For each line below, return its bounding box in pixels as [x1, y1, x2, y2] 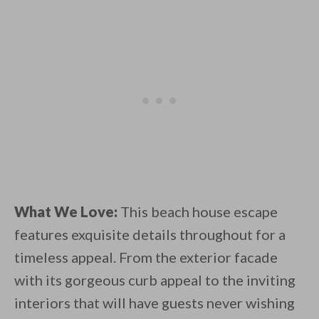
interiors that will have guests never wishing [14, 294, 295, 312]
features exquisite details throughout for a [14, 226, 286, 244]
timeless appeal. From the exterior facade [14, 249, 278, 266]
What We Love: [14, 203, 117, 221]
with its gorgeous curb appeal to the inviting [14, 271, 296, 289]
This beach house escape [117, 203, 278, 221]
